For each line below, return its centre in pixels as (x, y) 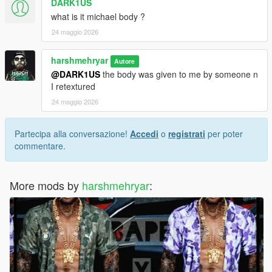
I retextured (73, 87)
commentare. (40, 146)
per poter (224, 134)
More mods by (46, 185)
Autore (125, 61)
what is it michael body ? (98, 17)
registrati (187, 134)
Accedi (144, 134)
